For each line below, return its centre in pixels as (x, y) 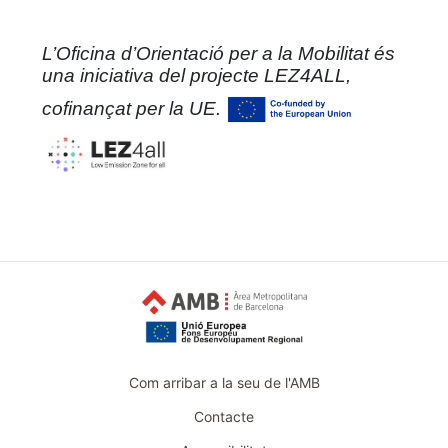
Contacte (224, 416)
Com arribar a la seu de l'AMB (224, 382)
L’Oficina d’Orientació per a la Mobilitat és (219, 53)
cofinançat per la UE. (134, 108)
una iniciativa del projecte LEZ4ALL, (197, 75)
